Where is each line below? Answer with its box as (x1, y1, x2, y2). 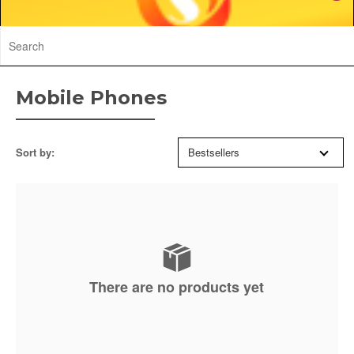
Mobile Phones (16, 86, 167, 109)
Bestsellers (188, 145, 239, 160)
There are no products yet (89, 277, 265, 297)
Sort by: (16, 145, 55, 160)
